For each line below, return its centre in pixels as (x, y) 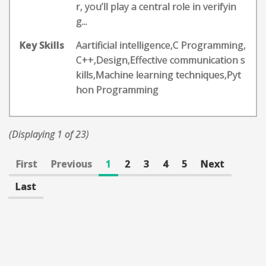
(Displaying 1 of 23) (49, 134)
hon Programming (117, 90)
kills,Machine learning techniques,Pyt (159, 75)
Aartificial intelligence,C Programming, (161, 45)
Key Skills (42, 45)
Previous (72, 164)
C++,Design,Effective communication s (161, 60)
